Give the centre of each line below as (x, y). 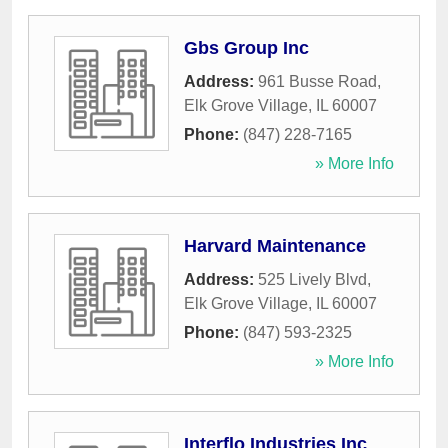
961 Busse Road (317, 82)
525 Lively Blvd (312, 280)
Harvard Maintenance (275, 246)
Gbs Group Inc (246, 48)
